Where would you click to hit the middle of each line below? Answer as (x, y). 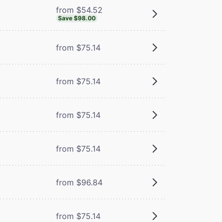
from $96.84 (79, 182)
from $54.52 (79, 10)
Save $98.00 (77, 18)
